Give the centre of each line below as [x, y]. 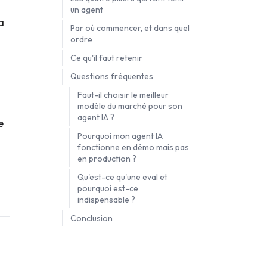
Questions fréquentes [112, 77]
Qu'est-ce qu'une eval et [122, 177]
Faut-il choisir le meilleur [123, 95]
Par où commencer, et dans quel [130, 28]
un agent [87, 10]
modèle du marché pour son [130, 106]
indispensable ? [106, 200]
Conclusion [91, 218]
